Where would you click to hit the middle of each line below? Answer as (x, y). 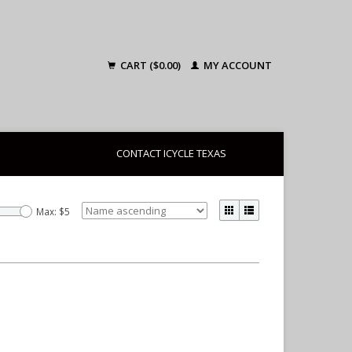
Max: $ (50, 211)
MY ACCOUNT (236, 65)
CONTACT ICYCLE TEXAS (171, 153)
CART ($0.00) (150, 65)
